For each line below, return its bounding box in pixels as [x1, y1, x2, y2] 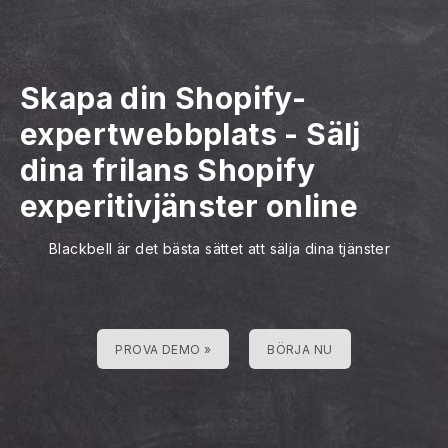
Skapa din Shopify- [20, 80, 307, 116]
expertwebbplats [20, 116, 277, 152]
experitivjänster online [20, 188, 359, 224]
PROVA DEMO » [115, 342, 212, 357]
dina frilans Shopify [20, 152, 315, 188]
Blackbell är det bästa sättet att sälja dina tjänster [49, 240, 391, 257]
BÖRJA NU [267, 342, 333, 357]
